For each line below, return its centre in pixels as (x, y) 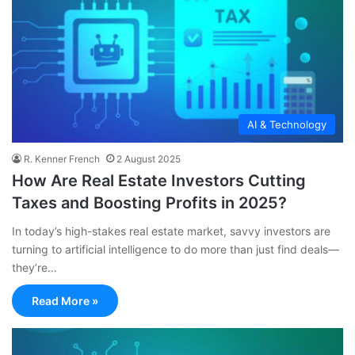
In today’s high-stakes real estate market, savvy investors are (171, 231)
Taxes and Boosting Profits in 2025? (149, 203)
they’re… (34, 268)
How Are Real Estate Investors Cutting (159, 181)
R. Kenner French (62, 159)
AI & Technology (287, 125)
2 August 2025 (149, 159)
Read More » (65, 301)
